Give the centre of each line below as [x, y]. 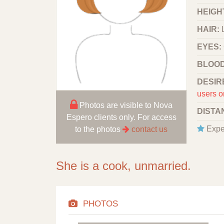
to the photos [99, 129]
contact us [149, 129]
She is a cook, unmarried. [123, 165]
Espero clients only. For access [121, 117]
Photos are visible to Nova [125, 105]
